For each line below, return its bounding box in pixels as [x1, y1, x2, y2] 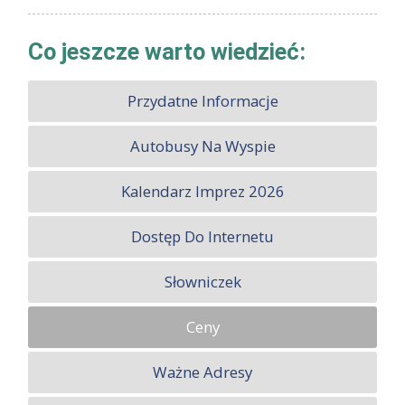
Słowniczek [164, 271, 241, 293]
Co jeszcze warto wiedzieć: [27, 37, 306, 65]
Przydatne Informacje [127, 90, 278, 112]
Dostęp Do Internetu [131, 226, 274, 248]
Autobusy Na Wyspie [129, 136, 276, 157]
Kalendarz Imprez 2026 [120, 181, 285, 202]
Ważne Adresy [153, 362, 252, 383]
